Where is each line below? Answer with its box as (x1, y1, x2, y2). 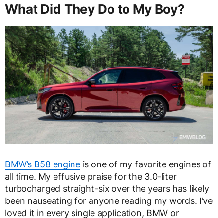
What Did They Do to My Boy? (5, 1, 185, 17)
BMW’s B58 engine (5, 159, 80, 169)
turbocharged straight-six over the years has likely (5, 183, 209, 194)
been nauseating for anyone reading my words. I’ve (5, 195, 213, 206)
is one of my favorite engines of (80, 159, 212, 169)
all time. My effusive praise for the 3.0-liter (5, 171, 177, 182)
